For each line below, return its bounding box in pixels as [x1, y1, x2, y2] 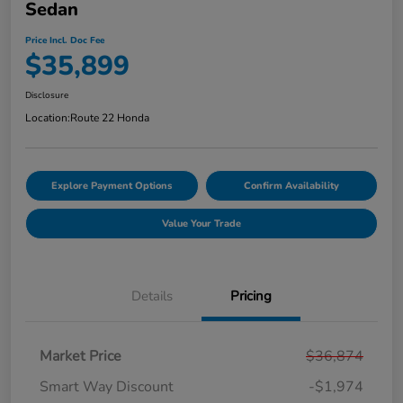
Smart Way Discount [40, 376, 174, 397]
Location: [25, 110, 70, 125]
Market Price [40, 345, 121, 366]
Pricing [230, 286, 272, 305]
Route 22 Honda [70, 110, 149, 125]
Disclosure [25, 88, 68, 102]
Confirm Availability [243, 178, 339, 193]
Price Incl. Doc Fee [25, 33, 104, 47]
